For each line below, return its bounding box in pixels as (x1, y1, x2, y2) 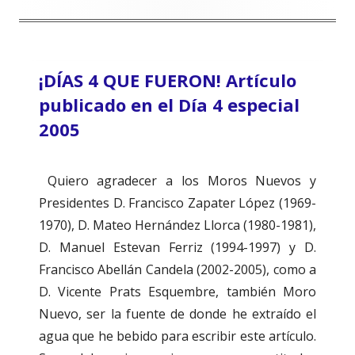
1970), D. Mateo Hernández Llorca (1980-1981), (39, 216, 316, 235)
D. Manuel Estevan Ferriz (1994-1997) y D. (39, 239, 316, 257)
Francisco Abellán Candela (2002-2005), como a (39, 261, 316, 279)
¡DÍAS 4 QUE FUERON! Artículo (39, 68, 296, 93)
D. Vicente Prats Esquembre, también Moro (39, 283, 316, 301)
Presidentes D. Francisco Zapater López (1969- (39, 194, 316, 212)
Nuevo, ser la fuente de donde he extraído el (39, 305, 316, 323)
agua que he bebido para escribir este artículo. (39, 327, 316, 345)
